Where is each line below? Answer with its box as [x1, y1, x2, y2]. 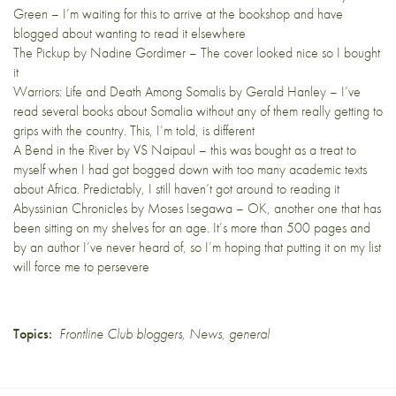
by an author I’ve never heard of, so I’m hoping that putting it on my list [13, 238, 381, 256]
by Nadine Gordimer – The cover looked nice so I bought [70, 43, 380, 62]
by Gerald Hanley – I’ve [225, 82, 361, 101]
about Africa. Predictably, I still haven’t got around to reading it [13, 179, 339, 198]
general [229, 324, 270, 343]
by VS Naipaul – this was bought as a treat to [113, 141, 356, 159]
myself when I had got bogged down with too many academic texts [13, 160, 367, 179]
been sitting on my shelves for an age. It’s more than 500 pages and [13, 218, 370, 237]
